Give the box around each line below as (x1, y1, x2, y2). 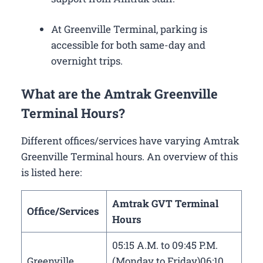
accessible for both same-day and (51, 38, 205, 52)
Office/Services (26, 204, 102, 218)
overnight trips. (51, 54, 123, 68)
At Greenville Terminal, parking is (51, 22, 207, 36)
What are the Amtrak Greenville (21, 85, 218, 102)
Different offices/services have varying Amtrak (21, 133, 240, 147)
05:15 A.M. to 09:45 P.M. (112, 238, 218, 252)
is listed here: (21, 165, 82, 179)
